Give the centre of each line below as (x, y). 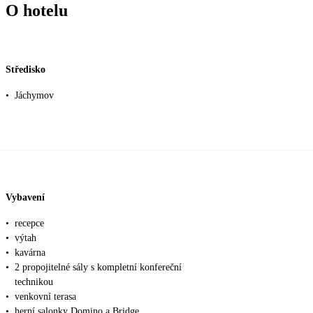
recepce (29, 224)
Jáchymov (34, 96)
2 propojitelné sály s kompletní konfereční (98, 268)
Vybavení (25, 197)
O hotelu (37, 11)
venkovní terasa (45, 297)
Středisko (26, 69)
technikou (34, 282)
